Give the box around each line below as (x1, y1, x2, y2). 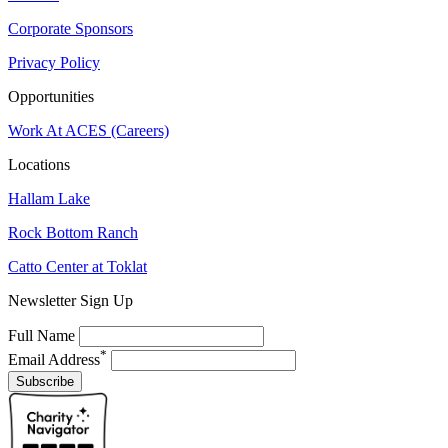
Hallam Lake (8, 190, 90, 207)
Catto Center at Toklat (8, 258, 147, 275)
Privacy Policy (8, 54, 100, 71)
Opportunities (8, 88, 94, 105)
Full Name (8, 327, 75, 344)
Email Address (8, 351, 100, 369)
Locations (8, 156, 70, 173)
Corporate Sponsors (8, 20, 133, 37)
